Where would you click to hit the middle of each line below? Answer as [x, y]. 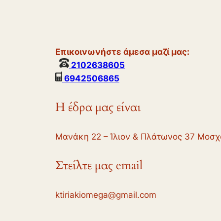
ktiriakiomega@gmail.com [106, 195]
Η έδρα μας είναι [98, 108]
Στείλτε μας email [99, 166]
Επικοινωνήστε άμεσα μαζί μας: [129, 52]
